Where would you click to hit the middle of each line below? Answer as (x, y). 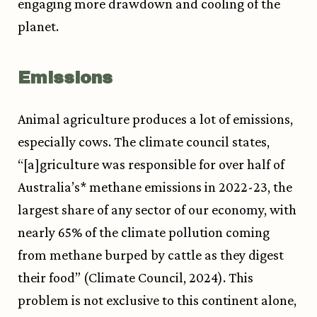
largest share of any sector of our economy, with (157, 210)
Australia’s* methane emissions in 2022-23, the (155, 187)
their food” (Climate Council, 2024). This (136, 278)
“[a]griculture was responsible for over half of (151, 165)
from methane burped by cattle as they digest (151, 255)
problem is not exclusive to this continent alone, (157, 300)
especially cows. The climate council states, (144, 142)
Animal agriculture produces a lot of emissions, (155, 119)
